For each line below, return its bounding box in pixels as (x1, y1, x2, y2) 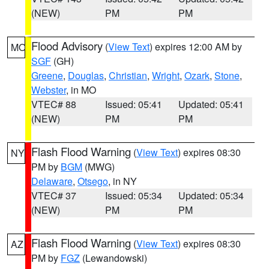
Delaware (31, 174, 73, 188)
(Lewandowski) (80, 251, 147, 265)
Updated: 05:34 (178, 189, 244, 202)
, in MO (66, 83, 96, 97)
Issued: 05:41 (104, 97, 162, 111)
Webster (31, 83, 66, 97)
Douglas (68, 68, 104, 82)
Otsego (77, 174, 108, 188)
